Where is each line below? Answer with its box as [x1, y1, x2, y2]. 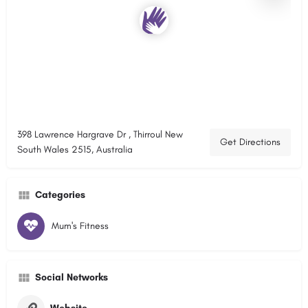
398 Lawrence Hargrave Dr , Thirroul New [17, 128, 183, 140]
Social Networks [35, 271, 108, 283]
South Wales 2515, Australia [17, 143, 133, 155]
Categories [35, 188, 85, 201]
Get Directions [220, 135, 280, 148]
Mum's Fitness [52, 219, 109, 232]
